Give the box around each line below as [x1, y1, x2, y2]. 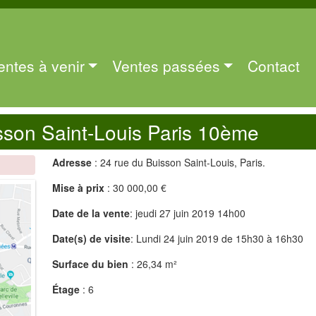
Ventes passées [111, 54, 220, 76]
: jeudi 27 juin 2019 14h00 [129, 206, 245, 220]
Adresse [51, 155, 92, 169]
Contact [247, 54, 300, 76]
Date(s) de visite [51, 231, 130, 245]
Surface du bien [51, 257, 128, 271]
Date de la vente [51, 206, 130, 220]
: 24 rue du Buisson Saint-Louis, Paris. [91, 155, 265, 169]
